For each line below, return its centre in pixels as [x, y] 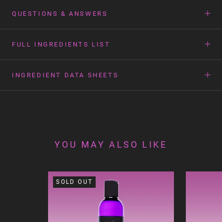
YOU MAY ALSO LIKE [111, 144]
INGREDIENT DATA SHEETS [65, 75]
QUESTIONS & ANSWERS [60, 13]
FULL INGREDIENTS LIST [61, 44]
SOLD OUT [75, 182]
